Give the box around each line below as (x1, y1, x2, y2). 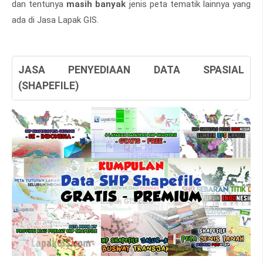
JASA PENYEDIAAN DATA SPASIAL (18, 64, 244, 76)
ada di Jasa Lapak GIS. (12, 15, 99, 26)
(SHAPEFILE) (18, 80, 79, 92)
